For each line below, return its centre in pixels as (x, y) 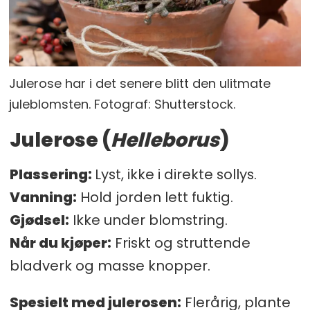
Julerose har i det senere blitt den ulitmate (140, 84)
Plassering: (52, 174)
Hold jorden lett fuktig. (155, 197)
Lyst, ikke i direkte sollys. (175, 174)
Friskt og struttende (181, 243)
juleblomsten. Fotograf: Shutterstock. (122, 104)
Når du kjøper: (60, 243)
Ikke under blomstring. (148, 220)
